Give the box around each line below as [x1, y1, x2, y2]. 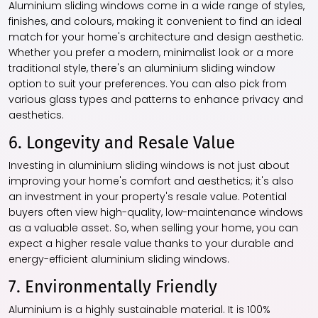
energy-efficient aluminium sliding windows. [9, 252, 229, 267]
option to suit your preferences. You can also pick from [9, 77, 287, 92]
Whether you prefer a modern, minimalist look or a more [9, 45, 294, 60]
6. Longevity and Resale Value [9, 133, 235, 153]
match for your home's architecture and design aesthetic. [9, 30, 304, 45]
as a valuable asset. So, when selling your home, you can [9, 221, 298, 236]
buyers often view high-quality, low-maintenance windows [9, 205, 303, 220]
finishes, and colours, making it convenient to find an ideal [9, 14, 302, 29]
